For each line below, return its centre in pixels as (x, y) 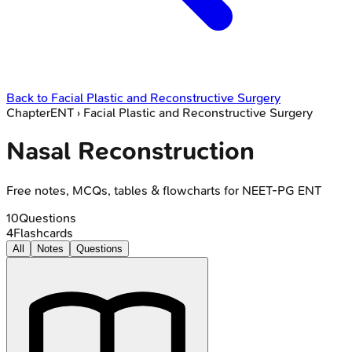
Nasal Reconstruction (130, 152)
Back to (29, 98)
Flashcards (43, 233)
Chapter (28, 113)
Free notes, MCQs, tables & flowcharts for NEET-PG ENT (164, 190)
